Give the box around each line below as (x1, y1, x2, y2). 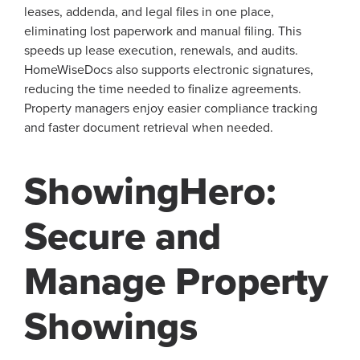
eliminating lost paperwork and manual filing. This (24, 22, 301, 39)
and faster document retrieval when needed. (24, 119, 273, 136)
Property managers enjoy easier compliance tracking (24, 100, 317, 117)
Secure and (24, 213, 221, 260)
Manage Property (24, 258, 329, 305)
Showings (24, 303, 198, 350)
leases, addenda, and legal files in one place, (24, 3, 274, 20)
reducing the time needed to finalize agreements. (24, 80, 301, 97)
